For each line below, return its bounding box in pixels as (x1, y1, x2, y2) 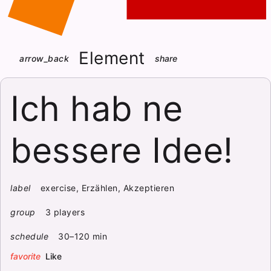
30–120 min (58, 231, 108, 241)
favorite (10, 250, 41, 261)
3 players (45, 207, 85, 217)
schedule (10, 231, 49, 241)
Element (79, 48, 145, 68)
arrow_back (19, 53, 70, 64)
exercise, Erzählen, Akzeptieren (40, 183, 175, 193)
